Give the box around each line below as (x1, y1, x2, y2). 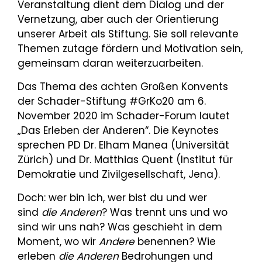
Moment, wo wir (18, 235, 99, 249)
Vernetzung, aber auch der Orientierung (18, 12, 219, 26)
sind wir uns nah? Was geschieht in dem (18, 220, 222, 234)
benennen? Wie (135, 235, 216, 249)
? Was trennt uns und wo (102, 205, 227, 219)
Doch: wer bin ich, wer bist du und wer (18, 191, 207, 205)
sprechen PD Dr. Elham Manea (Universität (18, 138, 229, 152)
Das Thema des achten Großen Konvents (18, 80, 228, 94)
